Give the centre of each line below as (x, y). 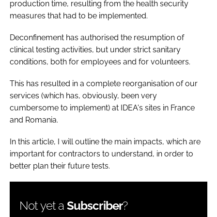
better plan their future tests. (60, 166)
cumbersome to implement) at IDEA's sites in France (102, 108)
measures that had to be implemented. (79, 15)
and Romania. (34, 120)
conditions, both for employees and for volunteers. (100, 62)
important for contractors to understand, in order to (101, 154)
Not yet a (43, 205)
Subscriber (95, 205)
